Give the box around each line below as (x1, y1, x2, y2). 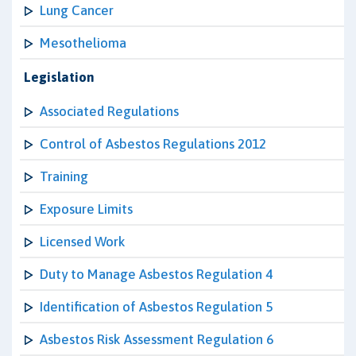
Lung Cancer (40, 2, 114, 18)
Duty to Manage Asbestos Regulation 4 (40, 266, 273, 282)
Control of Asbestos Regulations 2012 (40, 136, 266, 152)
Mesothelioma (40, 35, 126, 51)
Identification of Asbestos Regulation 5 (40, 299, 273, 315)
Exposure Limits (40, 201, 133, 217)
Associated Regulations (40, 103, 179, 119)
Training (40, 168, 88, 184)
